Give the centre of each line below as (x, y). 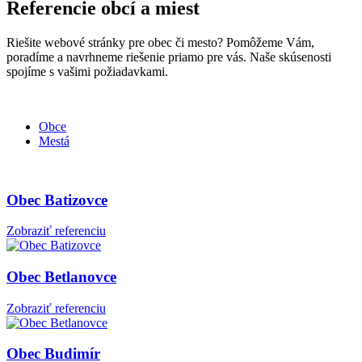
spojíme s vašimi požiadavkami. (87, 71)
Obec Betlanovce (61, 276)
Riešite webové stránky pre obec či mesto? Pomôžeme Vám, (160, 42)
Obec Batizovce (57, 200)
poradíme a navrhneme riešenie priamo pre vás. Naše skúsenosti (169, 57)
